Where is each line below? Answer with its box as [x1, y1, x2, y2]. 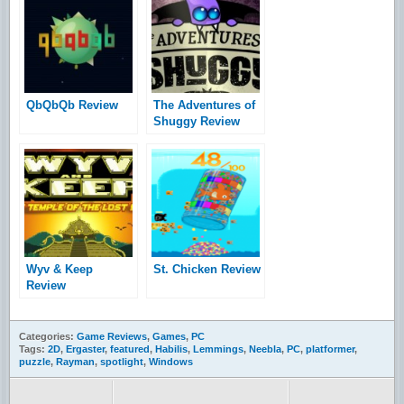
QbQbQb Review [26, 97, 118, 112]
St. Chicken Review [153, 262, 261, 276]
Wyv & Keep [26, 262, 93, 276]
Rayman [56, 355, 95, 367]
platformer [306, 343, 354, 354]
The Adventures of [153, 97, 255, 112]
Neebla [249, 343, 281, 354]
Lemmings [193, 343, 243, 354]
